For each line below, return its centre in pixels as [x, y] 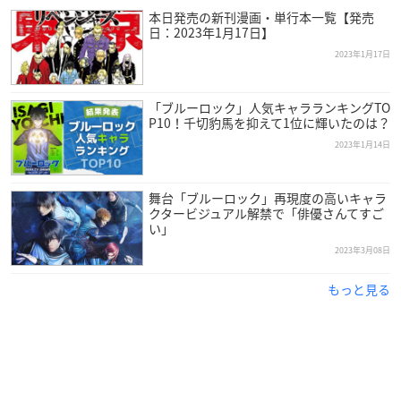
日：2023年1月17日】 [211, 33]
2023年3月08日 [363, 251]
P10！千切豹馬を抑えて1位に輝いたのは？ [269, 123]
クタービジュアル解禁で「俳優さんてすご [266, 213]
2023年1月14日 [363, 145]
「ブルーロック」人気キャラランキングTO [269, 108]
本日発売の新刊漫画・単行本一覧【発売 [261, 17]
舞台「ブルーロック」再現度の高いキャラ [267, 198]
